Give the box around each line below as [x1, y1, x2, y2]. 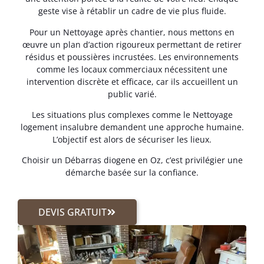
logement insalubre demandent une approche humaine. [20, 121, 244, 133]
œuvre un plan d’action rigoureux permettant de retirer [22, 38, 242, 50]
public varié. [107, 88, 157, 100]
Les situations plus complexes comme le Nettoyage [31, 108, 233, 120]
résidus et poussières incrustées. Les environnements [25, 51, 239, 62]
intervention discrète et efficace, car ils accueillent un [26, 75, 238, 87]
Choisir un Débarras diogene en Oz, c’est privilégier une [21, 154, 243, 166]
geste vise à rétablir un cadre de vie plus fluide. [38, 5, 226, 17]
